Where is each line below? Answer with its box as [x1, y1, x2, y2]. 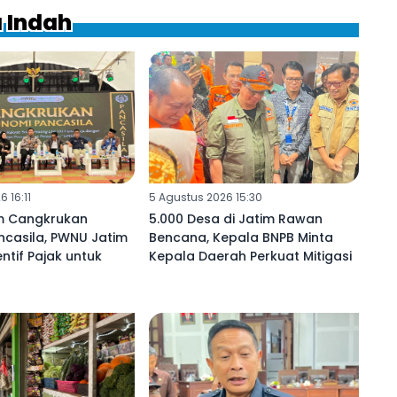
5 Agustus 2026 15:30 [148, 189, 262, 205]
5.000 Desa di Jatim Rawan [148, 209, 323, 228]
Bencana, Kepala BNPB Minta [148, 228, 333, 246]
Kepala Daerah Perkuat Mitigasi [148, 246, 352, 265]
